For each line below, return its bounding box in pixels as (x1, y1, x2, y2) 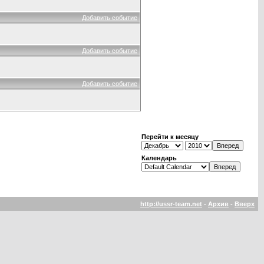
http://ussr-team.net (140, 200, 202, 207)
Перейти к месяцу (141, 133, 199, 140)
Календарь (141, 154, 177, 161)
